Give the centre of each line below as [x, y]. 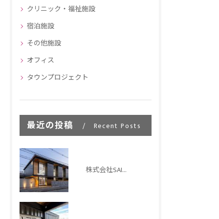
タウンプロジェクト [58, 78]
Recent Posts [117, 126]
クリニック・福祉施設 [61, 9]
